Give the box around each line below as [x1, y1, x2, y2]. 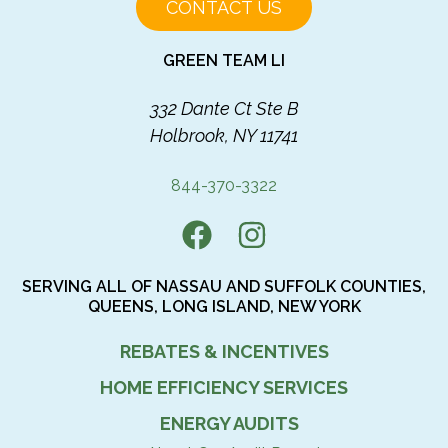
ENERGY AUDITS [159, 413, 299, 434]
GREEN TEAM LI [163, 51, 285, 70]
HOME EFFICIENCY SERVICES [100, 377, 348, 398]
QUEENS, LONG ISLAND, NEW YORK [87, 297, 361, 316]
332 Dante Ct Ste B [149, 98, 299, 119]
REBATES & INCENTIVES [119, 341, 329, 362]
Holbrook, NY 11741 [150, 125, 298, 146]
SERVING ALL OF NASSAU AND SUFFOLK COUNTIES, [22, 277, 426, 296]
